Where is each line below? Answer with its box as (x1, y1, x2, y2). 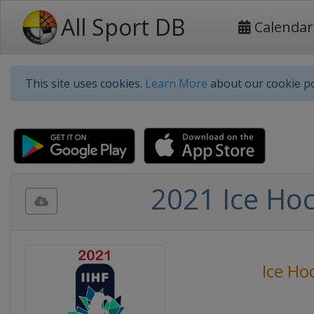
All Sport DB (61, 12, 185, 42)
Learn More (145, 76, 207, 91)
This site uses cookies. (25, 76, 145, 91)
